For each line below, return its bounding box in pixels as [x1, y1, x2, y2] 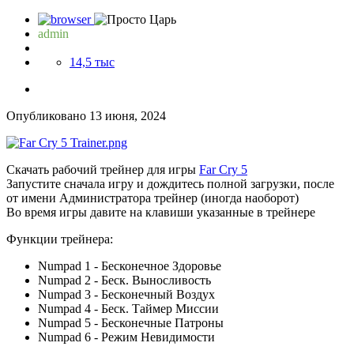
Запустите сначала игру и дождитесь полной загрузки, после [6, 177, 334, 191]
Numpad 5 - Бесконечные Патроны [38, 316, 224, 330]
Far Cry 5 [199, 163, 247, 177]
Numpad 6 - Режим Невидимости [38, 330, 215, 345]
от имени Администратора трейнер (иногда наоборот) [6, 191, 299, 205]
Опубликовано [6, 109, 89, 123]
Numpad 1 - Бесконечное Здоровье [38, 259, 221, 273]
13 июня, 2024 [89, 109, 166, 123]
